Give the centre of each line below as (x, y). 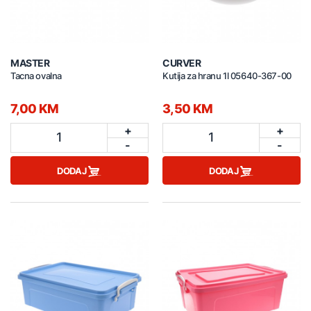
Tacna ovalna (36, 75)
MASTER (30, 62)
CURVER (182, 62)
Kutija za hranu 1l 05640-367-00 (227, 75)
